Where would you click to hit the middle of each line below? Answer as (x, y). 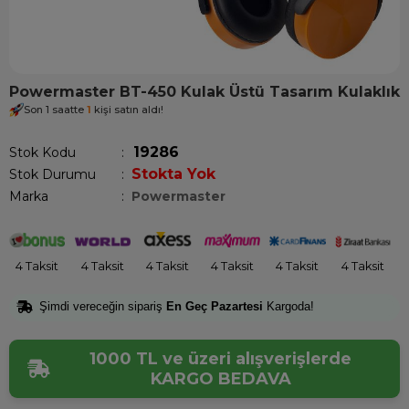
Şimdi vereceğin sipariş (103, 306)
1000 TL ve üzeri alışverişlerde (220, 359)
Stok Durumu (52, 174)
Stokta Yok (173, 174)
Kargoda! (288, 306)
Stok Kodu (42, 152)
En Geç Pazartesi (215, 306)
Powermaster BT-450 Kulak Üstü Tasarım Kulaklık (204, 92)
